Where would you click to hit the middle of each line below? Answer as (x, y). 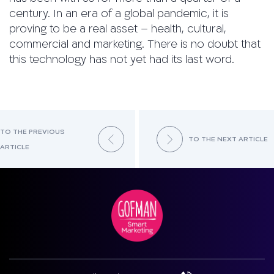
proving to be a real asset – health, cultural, (118, 29)
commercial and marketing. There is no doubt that (135, 45)
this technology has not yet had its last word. (122, 60)
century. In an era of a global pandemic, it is (119, 14)
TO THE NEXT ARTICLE (228, 139)
